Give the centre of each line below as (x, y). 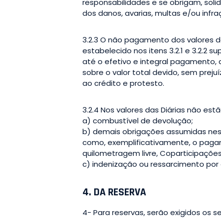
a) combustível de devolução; (138, 120)
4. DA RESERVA (114, 192)
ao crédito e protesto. (123, 83)
